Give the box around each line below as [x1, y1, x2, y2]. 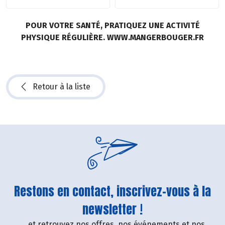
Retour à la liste [33, 82, 90, 92]
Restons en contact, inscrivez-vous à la [14, 182, 211, 201]
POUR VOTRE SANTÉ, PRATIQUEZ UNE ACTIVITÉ [25, 21, 200, 31]
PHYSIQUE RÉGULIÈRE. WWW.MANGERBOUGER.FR [21, 33, 204, 43]
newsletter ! [82, 200, 143, 219]
